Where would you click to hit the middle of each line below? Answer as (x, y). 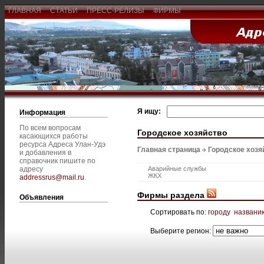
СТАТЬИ (64, 11)
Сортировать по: (179, 212)
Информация (42, 113)
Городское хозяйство (182, 132)
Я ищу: (149, 111)
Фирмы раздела (172, 195)
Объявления (42, 197)
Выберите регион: (181, 231)
